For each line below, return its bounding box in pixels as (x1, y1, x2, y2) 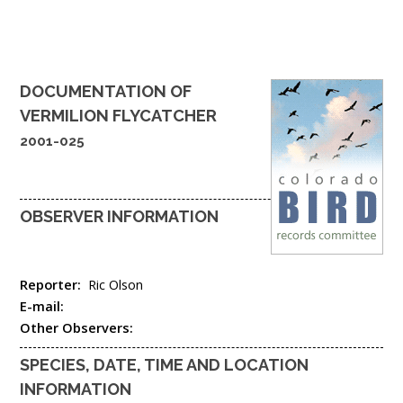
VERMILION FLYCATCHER (20, 105, 217, 125)
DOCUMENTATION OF (20, 81, 192, 101)
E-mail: (20, 296, 67, 315)
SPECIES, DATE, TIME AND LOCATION (20, 354, 309, 374)
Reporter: (20, 274, 88, 293)
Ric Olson (88, 274, 143, 293)
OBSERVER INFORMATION (20, 207, 219, 227)
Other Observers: (20, 318, 137, 336)
